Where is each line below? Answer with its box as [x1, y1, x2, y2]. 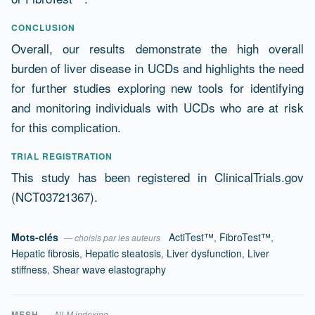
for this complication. [11, 117, 121, 136]
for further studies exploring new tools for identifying [11, 78, 304, 96]
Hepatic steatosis [85, 245, 161, 260]
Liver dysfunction [167, 245, 242, 260]
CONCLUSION [11, 20, 75, 34]
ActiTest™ [169, 229, 214, 244]
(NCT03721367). [11, 187, 98, 205]
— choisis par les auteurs [64, 231, 160, 243]
